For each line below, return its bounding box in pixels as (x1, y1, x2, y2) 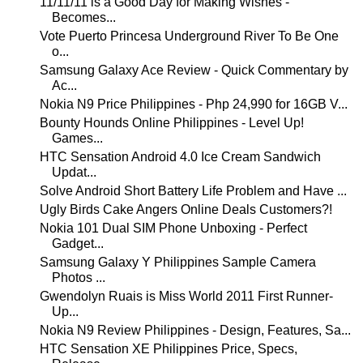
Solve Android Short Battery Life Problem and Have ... (39, 184, 347, 198)
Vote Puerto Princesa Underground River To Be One (39, 29, 339, 43)
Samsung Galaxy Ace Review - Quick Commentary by (39, 63, 348, 77)
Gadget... (51, 237, 104, 250)
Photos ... (51, 271, 105, 284)
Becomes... (51, 11, 116, 24)
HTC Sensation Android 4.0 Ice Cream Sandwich (39, 150, 321, 164)
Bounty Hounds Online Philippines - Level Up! (39, 116, 304, 130)
